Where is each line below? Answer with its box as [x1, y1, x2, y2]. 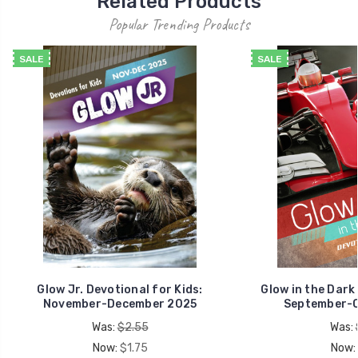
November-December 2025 [42, 296, 197, 311]
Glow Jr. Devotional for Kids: [37, 282, 203, 296]
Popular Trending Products [109, 14, 249, 34]
